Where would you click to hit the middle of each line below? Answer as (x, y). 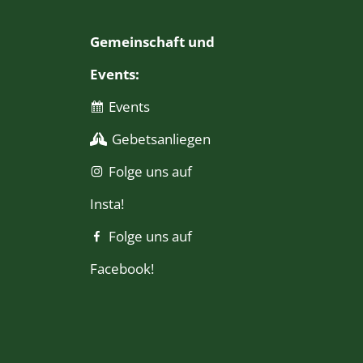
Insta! (107, 204)
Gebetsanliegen (161, 139)
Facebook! (122, 269)
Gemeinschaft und (152, 42)
